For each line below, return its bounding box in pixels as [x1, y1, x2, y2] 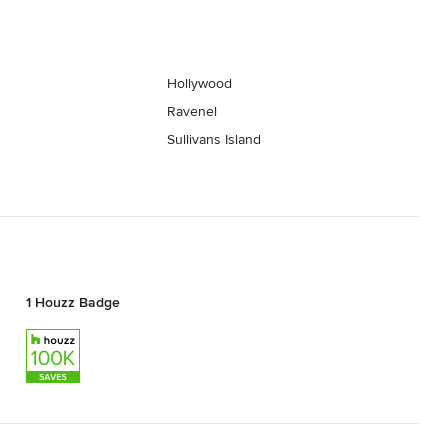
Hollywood [167, 75, 233, 93]
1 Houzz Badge [25, 293, 120, 311]
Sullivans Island [167, 131, 262, 149]
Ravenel [167, 103, 218, 121]
